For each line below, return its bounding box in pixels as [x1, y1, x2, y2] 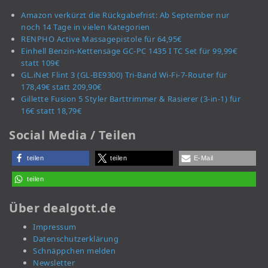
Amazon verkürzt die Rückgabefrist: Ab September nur [21, 10, 230, 21]
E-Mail [193, 154, 214, 162]
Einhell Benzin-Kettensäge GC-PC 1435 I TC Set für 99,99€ [21, 45, 237, 57]
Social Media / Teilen [9, 127, 136, 144]
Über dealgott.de [9, 200, 116, 217]
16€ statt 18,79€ [21, 105, 81, 117]
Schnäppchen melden [33, 245, 115, 257]
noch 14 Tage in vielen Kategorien [21, 22, 150, 33]
